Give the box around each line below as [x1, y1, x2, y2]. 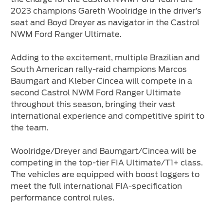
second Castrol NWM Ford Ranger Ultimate [11, 88, 182, 98]
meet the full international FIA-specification [11, 182, 182, 191]
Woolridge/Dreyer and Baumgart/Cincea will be [11, 146, 197, 156]
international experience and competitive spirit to [11, 111, 205, 121]
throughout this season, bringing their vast [11, 100, 176, 109]
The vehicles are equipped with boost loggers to [11, 170, 200, 180]
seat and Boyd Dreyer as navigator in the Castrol [11, 18, 200, 28]
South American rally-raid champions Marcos [11, 65, 187, 74]
